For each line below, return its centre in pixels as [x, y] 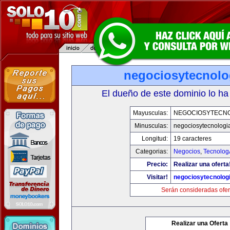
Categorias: [152, 151]
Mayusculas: [150, 113]
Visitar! [157, 177]
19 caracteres [193, 139]
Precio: [157, 164]
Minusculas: [151, 126]
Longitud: [155, 139]
